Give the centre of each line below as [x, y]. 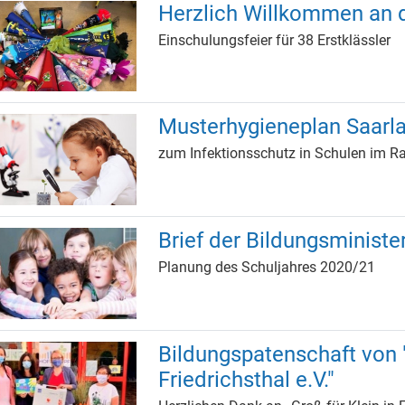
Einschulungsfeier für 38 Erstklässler [275, 40]
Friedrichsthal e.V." [247, 380]
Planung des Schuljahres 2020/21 [267, 268]
